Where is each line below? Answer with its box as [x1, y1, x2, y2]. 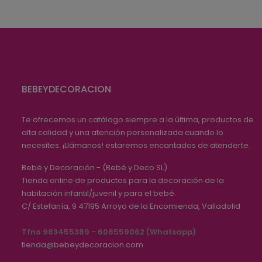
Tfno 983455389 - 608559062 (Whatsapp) [22, 226, 196, 237]
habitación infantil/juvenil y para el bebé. [22, 187, 176, 199]
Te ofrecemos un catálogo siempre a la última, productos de [22, 113, 254, 125]
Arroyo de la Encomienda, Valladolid [101, 200, 240, 212]
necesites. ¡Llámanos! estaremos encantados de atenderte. [22, 139, 250, 151]
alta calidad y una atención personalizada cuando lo [22, 126, 223, 138]
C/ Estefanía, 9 [22, 200, 77, 212]
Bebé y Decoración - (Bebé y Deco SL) [22, 161, 167, 173]
